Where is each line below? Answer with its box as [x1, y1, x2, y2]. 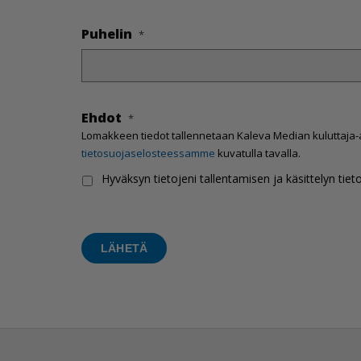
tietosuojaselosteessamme [81, 146, 215, 161]
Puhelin [81, 25, 132, 44]
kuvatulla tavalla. [214, 146, 301, 161]
